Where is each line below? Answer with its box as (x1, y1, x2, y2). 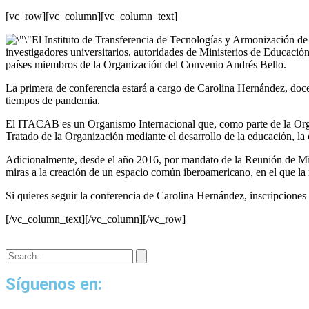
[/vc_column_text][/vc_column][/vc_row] (6, 213, 186, 225)
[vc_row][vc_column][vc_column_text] (6, 10, 177, 22)
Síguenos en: (6, 275, 102, 294)
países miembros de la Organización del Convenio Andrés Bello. (6, 59, 286, 70)
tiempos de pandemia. (6, 94, 100, 106)
